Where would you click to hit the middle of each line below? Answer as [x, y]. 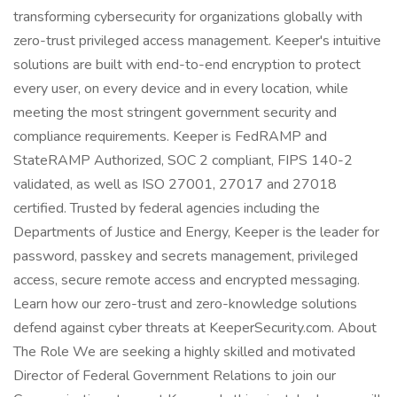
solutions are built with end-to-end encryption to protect [187, 65]
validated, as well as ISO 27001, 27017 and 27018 [175, 184]
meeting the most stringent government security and [175, 113]
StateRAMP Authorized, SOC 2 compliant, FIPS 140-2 [183, 160]
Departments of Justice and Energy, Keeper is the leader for [196, 232]
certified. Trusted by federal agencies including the [167, 208]
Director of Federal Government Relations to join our [175, 376]
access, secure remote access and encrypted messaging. [187, 280]
